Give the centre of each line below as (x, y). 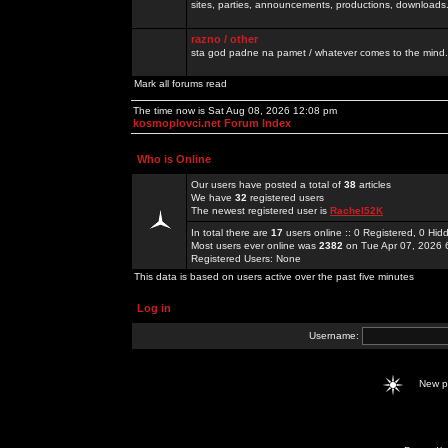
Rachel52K (356, 210)
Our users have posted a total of (267, 184)
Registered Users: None (246, 258)
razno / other (224, 39)
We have (213, 197)
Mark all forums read (180, 83)
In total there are (231, 232)
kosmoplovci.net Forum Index (212, 123)
